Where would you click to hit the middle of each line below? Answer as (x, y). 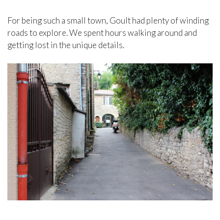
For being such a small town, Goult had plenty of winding (108, 21)
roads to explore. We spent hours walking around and (102, 33)
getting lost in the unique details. (66, 45)
